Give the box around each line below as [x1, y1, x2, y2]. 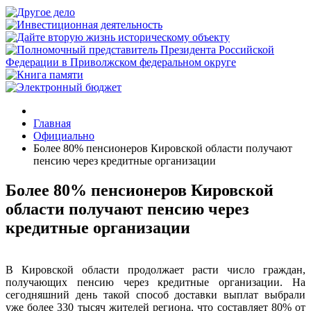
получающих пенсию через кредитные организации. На [6, 276, 305, 288]
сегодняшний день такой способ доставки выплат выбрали [6, 288, 305, 301]
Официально [33, 130, 94, 142]
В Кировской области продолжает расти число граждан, [6, 263, 305, 276]
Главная [33, 117, 71, 129]
